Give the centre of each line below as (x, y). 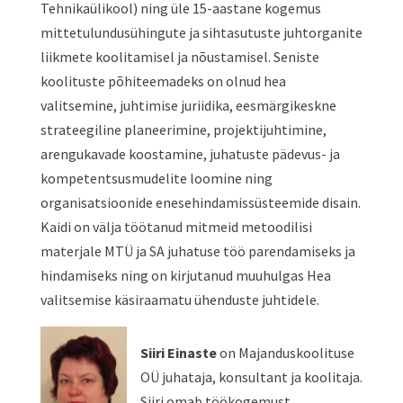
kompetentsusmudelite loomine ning (156, 178)
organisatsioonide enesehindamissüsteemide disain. (200, 202)
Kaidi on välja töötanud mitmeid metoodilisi (176, 227)
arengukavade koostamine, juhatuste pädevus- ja (190, 154)
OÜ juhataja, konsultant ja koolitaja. (251, 377)
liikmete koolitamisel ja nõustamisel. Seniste (179, 57)
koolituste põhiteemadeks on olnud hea (163, 81)
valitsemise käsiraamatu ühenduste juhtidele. (179, 300)
